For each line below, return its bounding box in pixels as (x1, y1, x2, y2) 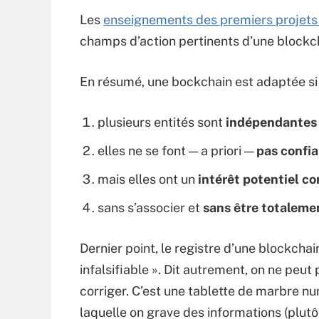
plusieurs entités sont (98, 115, 226, 130)
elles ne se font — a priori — (98, 143, 256, 159)
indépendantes (226, 115, 317, 130)
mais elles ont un (98, 172, 198, 187)
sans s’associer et (98, 200, 203, 216)
